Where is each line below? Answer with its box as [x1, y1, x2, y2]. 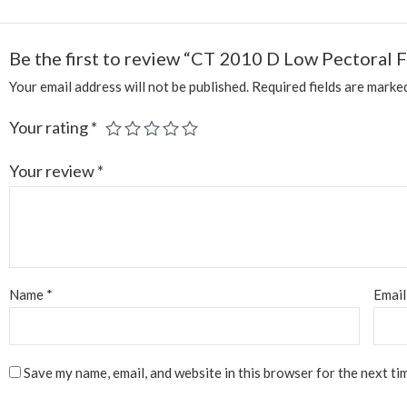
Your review [9, 160, 98, 181]
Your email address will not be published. [9, 77, 250, 94]
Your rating [9, 116, 92, 137]
